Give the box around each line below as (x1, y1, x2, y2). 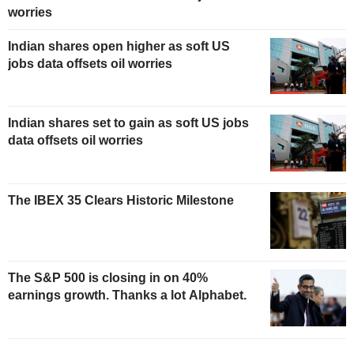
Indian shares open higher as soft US (8, 39, 230, 53)
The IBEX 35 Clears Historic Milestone (8, 194, 234, 208)
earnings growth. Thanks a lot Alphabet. (8, 288, 247, 302)
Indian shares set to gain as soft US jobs (8, 116, 249, 130)
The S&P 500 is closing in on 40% (8, 270, 208, 284)
